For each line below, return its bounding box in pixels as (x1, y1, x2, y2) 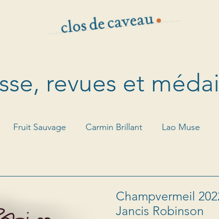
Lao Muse (162, 121, 200, 132)
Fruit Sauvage (13, 121, 66, 132)
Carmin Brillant (86, 121, 142, 132)
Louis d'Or (21, 160, 62, 172)
